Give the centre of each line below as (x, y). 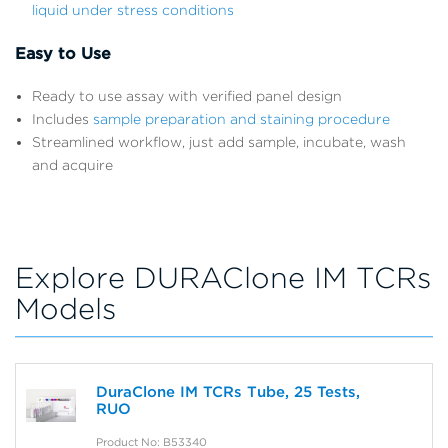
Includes (62, 118)
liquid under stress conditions (133, 10)
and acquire (72, 164)
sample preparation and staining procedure (241, 118)
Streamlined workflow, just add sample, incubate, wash (219, 141)
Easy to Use (63, 53)
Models (65, 308)
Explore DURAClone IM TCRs (223, 277)
